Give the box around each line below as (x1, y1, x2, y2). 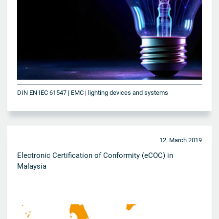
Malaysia (17, 162, 46, 171)
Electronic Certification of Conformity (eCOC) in (17, 151, 173, 160)
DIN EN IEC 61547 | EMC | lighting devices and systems (17, 89, 168, 97)
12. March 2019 (159, 136, 202, 144)
